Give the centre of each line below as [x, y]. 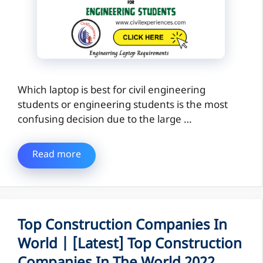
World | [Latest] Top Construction [130, 245]
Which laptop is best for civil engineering [112, 91]
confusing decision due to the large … [105, 120]
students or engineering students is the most [123, 105]
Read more [57, 156]
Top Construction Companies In [122, 226]
